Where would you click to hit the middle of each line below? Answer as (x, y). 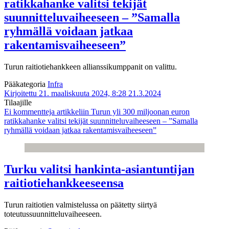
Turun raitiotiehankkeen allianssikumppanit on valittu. (90, 67)
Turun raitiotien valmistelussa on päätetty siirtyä (81, 205)
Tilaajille (18, 103)
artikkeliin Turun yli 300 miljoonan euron (122, 112)
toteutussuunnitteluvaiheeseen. (53, 214)
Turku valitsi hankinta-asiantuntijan (99, 169)
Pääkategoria (26, 84)
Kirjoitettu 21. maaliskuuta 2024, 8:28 (65, 94)
